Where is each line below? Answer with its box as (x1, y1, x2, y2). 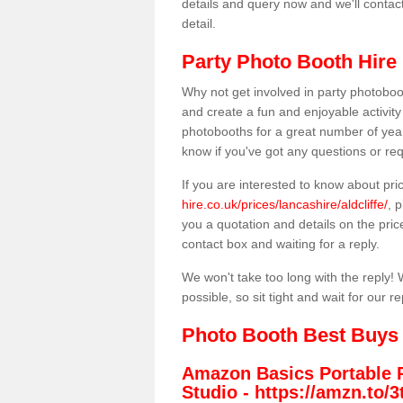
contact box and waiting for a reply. (182, 237, 380, 251)
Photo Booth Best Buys (182, 324, 399, 346)
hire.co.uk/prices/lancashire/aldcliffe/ (182, 197, 388, 211)
